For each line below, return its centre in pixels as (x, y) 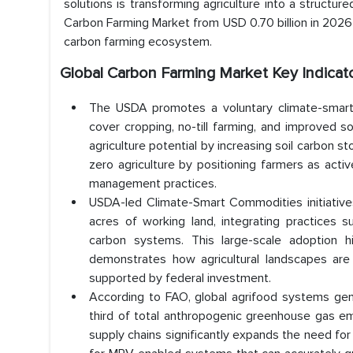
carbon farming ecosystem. (138, 42)
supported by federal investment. (180, 278)
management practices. (153, 184)
